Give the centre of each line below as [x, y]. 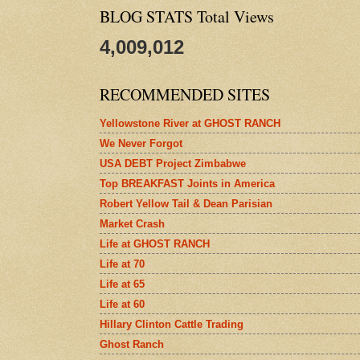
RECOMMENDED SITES [185, 94]
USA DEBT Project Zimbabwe [173, 163]
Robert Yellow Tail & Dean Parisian [186, 203]
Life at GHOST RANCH [155, 243]
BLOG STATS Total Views [187, 16]
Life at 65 [122, 284]
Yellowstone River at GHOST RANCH [190, 123]
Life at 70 [122, 264]
